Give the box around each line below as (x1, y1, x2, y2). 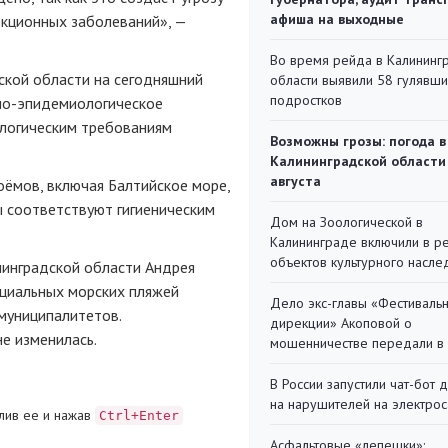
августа (270, 172, 321, 190)
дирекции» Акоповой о (270, 314, 412, 332)
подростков (270, 91, 342, 109)
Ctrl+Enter (99, 407, 179, 423)
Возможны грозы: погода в (270, 132, 446, 150)
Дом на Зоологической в (270, 213, 423, 231)
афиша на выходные (270, 10, 404, 28)
